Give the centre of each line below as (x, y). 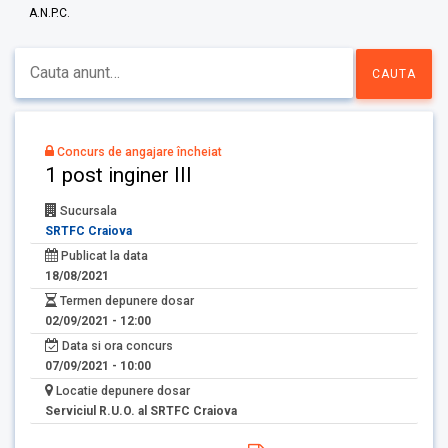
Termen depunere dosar (125, 301)
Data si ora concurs (116, 346)
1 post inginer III (118, 174)
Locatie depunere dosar (121, 391)
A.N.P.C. (49, 12)
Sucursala (87, 211)
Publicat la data (103, 256)
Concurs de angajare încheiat (138, 151)
